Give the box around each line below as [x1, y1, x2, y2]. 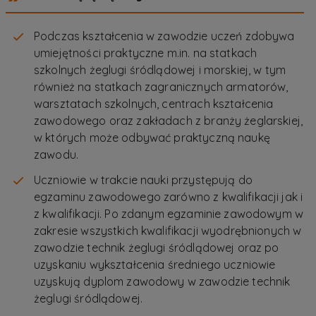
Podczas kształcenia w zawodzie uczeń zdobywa [34, 29, 295, 44]
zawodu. [34, 147, 79, 162]
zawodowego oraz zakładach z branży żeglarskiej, [34, 114, 303, 128]
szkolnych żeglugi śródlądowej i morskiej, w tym [34, 63, 286, 78]
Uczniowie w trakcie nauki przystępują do [34, 173, 253, 188]
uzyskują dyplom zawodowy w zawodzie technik [34, 274, 291, 289]
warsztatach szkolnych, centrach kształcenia [34, 97, 274, 111]
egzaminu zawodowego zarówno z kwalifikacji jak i [34, 190, 303, 205]
